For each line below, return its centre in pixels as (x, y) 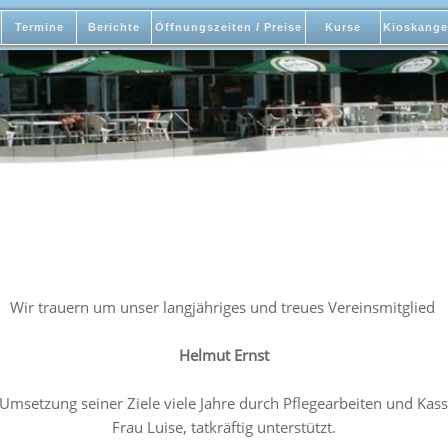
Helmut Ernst (224, 355)
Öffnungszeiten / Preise (228, 27)
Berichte (114, 27)
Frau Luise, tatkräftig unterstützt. (224, 427)
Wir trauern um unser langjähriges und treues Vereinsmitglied (224, 307)
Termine (39, 27)
